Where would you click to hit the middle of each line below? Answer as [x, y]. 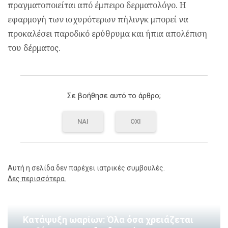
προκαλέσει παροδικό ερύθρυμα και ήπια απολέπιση [107, 34]
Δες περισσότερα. [37, 179]
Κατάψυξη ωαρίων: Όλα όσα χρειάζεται [108, 220]
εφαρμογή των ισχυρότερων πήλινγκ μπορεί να [98, 19]
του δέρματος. [34, 48]
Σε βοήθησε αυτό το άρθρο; [114, 96]
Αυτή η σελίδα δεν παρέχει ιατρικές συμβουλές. [86, 168]
